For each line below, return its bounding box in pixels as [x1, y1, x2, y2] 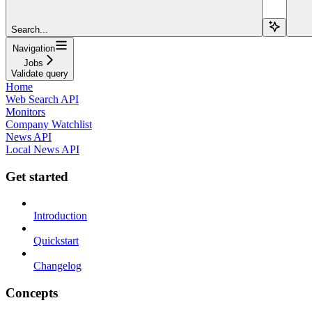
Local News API [6, 143, 79, 155]
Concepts [6, 285, 58, 300]
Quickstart [33, 235, 79, 247]
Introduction [33, 210, 87, 222]
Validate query [11, 68, 68, 79]
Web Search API [6, 93, 79, 105]
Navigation [12, 42, 55, 54]
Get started [6, 169, 68, 184]
